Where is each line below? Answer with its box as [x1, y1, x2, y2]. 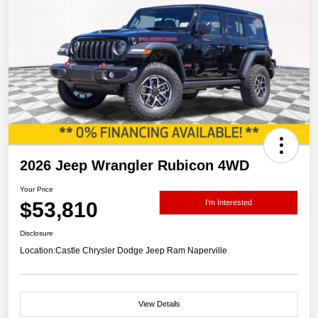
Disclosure [20, 229, 53, 237]
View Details [138, 299, 180, 308]
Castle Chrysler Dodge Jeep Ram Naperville [55, 245, 227, 256]
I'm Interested [205, 198, 252, 207]
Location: [20, 245, 55, 256]
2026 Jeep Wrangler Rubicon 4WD [20, 157, 249, 173]
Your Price [20, 185, 53, 193]
